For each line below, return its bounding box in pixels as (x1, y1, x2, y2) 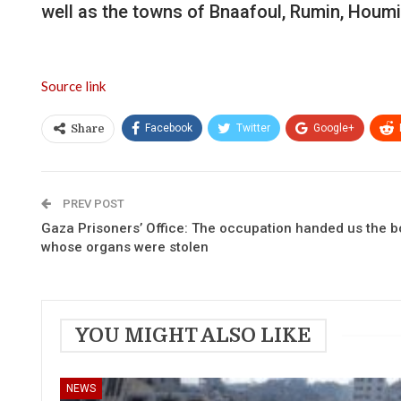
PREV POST (60, 196, 124, 210)
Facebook (145, 121, 192, 134)
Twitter (236, 121, 270, 134)
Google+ (313, 121, 354, 134)
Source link (41, 77, 106, 94)
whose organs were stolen (41, 238, 209, 255)
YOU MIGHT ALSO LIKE (75, 323, 311, 346)
